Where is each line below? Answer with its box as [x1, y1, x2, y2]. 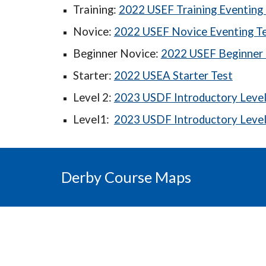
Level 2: [72, 91, 114, 104]
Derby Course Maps [61, 168, 191, 186]
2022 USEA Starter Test [113, 69, 233, 82]
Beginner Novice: [72, 47, 161, 60]
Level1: [72, 113, 114, 126]
